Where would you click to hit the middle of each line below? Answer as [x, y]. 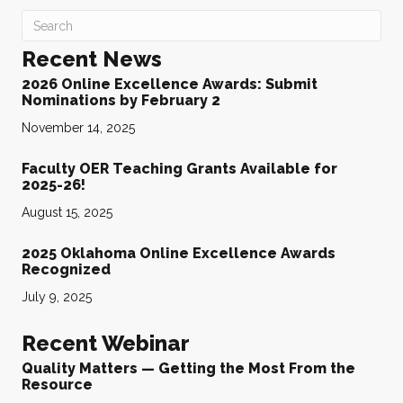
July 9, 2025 [57, 297]
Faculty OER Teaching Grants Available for [179, 169]
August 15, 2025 [67, 213]
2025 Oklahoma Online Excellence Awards [179, 254]
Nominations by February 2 [121, 101]
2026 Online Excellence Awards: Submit [170, 85]
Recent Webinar [106, 344]
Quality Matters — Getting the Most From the [188, 369]
